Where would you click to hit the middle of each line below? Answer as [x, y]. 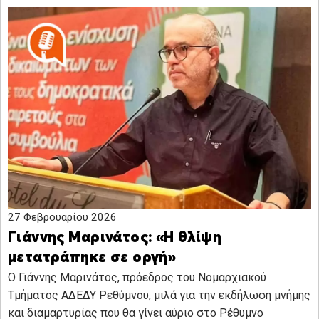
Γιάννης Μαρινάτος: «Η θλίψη [115, 239]
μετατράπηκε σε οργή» [92, 258]
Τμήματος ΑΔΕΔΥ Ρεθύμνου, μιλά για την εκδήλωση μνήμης [159, 296]
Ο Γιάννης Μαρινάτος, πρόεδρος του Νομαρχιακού [137, 278]
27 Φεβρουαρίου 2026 [62, 218]
